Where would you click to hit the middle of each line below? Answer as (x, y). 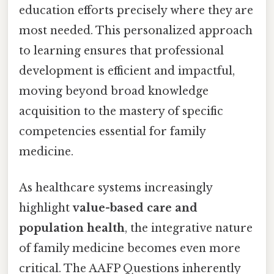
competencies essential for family (112, 131)
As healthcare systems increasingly (116, 188)
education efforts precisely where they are (136, 10)
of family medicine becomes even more (130, 249)
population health (72, 228)
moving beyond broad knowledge (114, 91)
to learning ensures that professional (121, 50)
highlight (46, 208)
